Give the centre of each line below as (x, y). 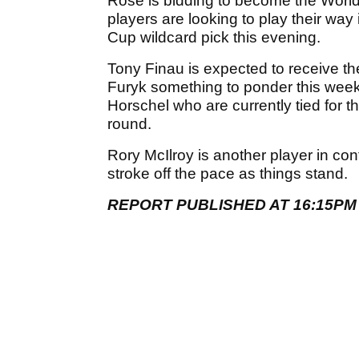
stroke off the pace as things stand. (228, 174)
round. (129, 124)
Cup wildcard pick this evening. (216, 38)
